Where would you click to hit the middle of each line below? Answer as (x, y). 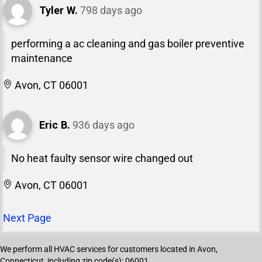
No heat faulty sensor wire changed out (102, 159)
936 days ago (104, 125)
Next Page (27, 218)
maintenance (42, 59)
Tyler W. (58, 11)
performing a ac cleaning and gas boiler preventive (127, 44)
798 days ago (111, 11)
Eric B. (55, 125)
